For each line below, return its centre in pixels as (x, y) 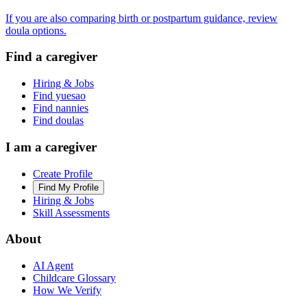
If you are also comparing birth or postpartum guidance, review (142, 18)
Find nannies (61, 108)
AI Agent (53, 266)
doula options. (36, 30)
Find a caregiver (51, 57)
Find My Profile (69, 187)
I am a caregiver (51, 147)
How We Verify (67, 291)
